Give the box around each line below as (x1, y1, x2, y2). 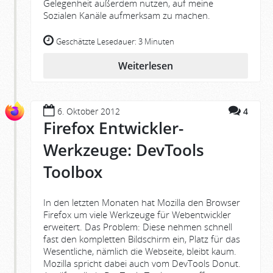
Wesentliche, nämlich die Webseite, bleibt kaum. (43, 244, 236, 257)
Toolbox (43, 161, 102, 183)
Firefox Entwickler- (43, 117, 183, 140)
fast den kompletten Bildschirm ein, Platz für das (43, 232, 240, 245)
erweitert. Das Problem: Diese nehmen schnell (43, 220, 232, 233)
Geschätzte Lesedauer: (56, 37, 138, 48)
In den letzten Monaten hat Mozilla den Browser (43, 196, 240, 208)
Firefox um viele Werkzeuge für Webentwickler (43, 208, 231, 221)
